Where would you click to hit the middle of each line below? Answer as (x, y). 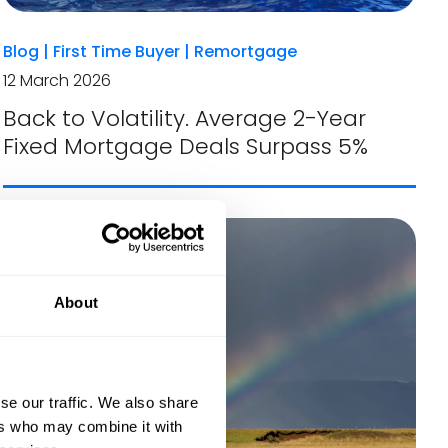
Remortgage (245, 52)
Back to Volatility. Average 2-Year (184, 119)
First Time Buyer (116, 52)
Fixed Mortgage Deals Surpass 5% (185, 147)
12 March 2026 (56, 81)
